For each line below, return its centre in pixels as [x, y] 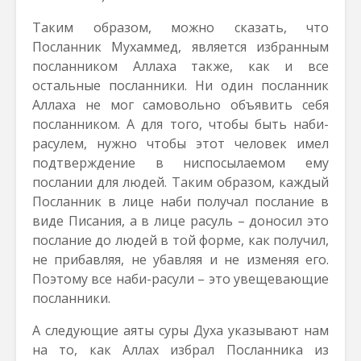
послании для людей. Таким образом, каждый [180, 182]
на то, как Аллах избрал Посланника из [180, 350]
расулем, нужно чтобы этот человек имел [180, 143]
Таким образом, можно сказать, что [180, 27]
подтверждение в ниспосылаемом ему [180, 163]
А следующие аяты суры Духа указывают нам [180, 330]
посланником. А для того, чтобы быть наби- [180, 124]
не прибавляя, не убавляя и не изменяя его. [180, 259]
